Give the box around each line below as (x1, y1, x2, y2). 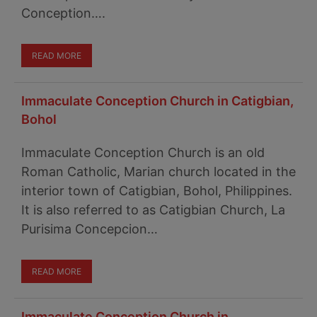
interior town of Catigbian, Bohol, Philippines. (21, 183, 292, 198)
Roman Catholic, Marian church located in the (21, 164, 296, 179)
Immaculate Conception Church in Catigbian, (21, 93, 294, 108)
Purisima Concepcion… (21, 221, 158, 236)
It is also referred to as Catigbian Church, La (21, 202, 285, 217)
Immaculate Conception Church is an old (21, 145, 265, 160)
